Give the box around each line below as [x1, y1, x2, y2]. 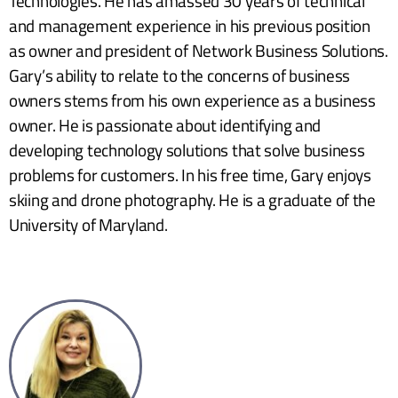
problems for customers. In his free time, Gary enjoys [9, 161, 371, 187]
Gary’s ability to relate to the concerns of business [9, 61, 351, 88]
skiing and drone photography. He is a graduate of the [9, 186, 376, 212]
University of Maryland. [9, 211, 168, 237]
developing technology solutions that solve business [9, 136, 365, 163]
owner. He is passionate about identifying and [9, 111, 322, 138]
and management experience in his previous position [9, 12, 370, 38]
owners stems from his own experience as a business [9, 86, 376, 113]
